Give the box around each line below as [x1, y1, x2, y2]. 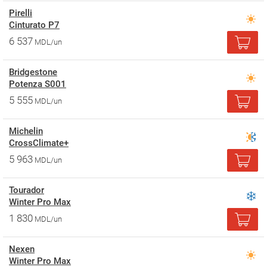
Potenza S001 [9, 79, 66, 89]
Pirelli [9, 8, 32, 18]
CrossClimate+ [9, 138, 69, 148]
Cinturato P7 [9, 20, 60, 30]
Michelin [9, 126, 43, 136]
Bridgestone [9, 67, 57, 77]
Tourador [9, 185, 44, 195]
